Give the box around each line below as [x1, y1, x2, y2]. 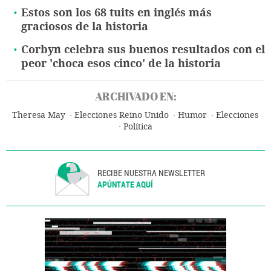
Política [123, 122, 152, 132]
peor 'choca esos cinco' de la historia [21, 57, 221, 71]
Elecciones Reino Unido [74, 110, 169, 121]
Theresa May [12, 110, 65, 121]
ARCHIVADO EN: [94, 89, 177, 105]
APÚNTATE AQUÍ [97, 178, 154, 191]
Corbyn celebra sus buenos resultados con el [21, 43, 265, 57]
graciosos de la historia [21, 20, 148, 34]
